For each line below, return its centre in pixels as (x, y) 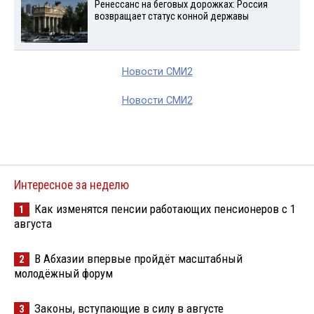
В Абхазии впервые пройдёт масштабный (138, 258)
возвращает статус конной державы (171, 16)
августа (33, 223)
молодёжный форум (63, 273)
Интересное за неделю (71, 185)
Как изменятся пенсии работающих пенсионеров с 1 (165, 209)
